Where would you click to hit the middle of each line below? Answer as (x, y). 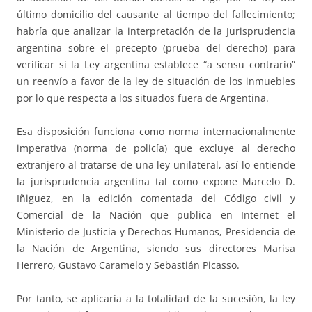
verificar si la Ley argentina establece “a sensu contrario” (156, 65)
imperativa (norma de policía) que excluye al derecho (156, 148)
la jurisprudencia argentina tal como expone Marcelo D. (156, 182)
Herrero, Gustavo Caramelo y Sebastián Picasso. (128, 265)
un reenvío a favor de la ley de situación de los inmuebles (156, 81)
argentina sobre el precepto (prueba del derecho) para (156, 48)
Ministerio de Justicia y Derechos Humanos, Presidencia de (156, 232)
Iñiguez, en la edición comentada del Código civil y (156, 198)
